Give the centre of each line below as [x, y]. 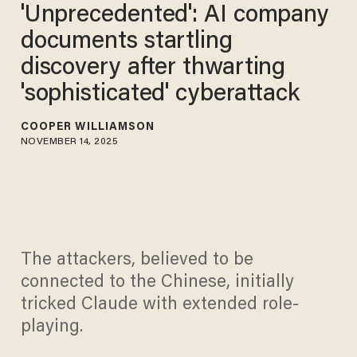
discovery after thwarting [153, 68]
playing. [51, 328]
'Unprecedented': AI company [175, 16]
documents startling [126, 42]
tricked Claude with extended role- [159, 306]
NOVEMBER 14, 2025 [69, 141]
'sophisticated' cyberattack [160, 94]
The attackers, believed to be [137, 261]
